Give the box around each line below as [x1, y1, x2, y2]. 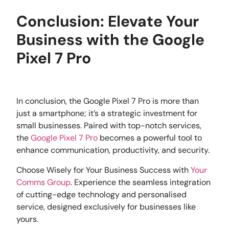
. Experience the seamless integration [71, 176, 211, 188]
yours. [16, 213, 41, 224]
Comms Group [16, 176, 71, 188]
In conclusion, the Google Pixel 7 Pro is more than [16, 96, 199, 107]
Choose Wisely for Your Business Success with [16, 164, 191, 175]
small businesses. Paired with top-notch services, [16, 120, 202, 131]
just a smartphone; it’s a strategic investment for [16, 108, 198, 119]
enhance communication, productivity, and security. [16, 145, 210, 156]
